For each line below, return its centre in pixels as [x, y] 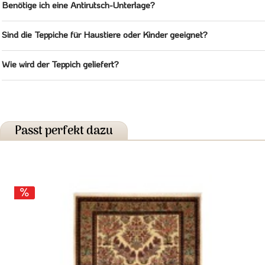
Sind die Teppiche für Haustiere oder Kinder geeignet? [105, 35]
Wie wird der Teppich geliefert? [60, 64]
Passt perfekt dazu [64, 132]
